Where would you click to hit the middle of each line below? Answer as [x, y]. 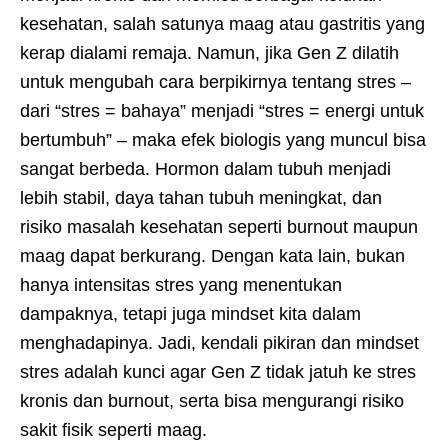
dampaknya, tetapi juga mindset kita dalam [190, 313]
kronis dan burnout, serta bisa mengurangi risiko [212, 400]
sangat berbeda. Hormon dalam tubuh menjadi [205, 168]
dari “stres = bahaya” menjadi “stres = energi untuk [222, 110]
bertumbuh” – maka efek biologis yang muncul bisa [223, 139]
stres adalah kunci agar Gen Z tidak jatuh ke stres [218, 371]
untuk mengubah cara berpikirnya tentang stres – [215, 81]
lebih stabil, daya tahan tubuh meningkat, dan [201, 197]
